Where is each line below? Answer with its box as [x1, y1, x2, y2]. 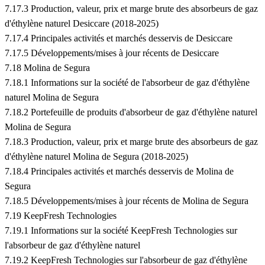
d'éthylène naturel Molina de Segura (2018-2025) [5, 151, 188, 162]
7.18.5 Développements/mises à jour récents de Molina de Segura [5, 196, 248, 206]
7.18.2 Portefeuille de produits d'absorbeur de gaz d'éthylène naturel [5, 107, 257, 118]
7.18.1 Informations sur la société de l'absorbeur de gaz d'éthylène [5, 77, 250, 88]
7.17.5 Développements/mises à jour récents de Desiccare [5, 48, 219, 59]
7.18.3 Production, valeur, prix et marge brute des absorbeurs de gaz [5, 137, 258, 147]
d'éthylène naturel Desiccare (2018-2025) [5, 18, 159, 29]
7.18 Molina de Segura [5, 63, 90, 73]
